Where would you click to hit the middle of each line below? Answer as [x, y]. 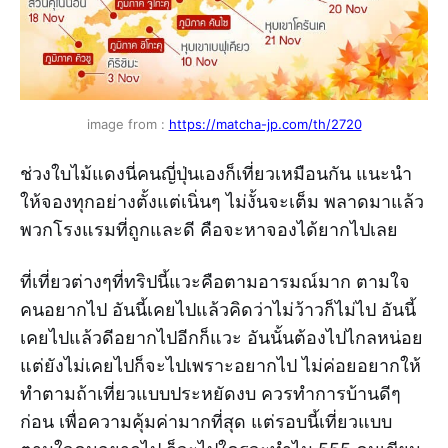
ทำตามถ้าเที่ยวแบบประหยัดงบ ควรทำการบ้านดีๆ [210, 394]
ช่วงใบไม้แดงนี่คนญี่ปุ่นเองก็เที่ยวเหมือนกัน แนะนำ [216, 174]
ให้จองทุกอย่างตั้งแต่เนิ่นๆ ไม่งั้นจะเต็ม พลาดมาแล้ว [222, 202]
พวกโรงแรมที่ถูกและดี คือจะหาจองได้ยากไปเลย [209, 230]
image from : [127, 124]
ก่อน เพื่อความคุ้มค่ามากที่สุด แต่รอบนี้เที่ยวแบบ [206, 422]
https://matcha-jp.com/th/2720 [265, 124]
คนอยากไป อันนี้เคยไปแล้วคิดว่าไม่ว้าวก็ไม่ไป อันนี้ [218, 310]
